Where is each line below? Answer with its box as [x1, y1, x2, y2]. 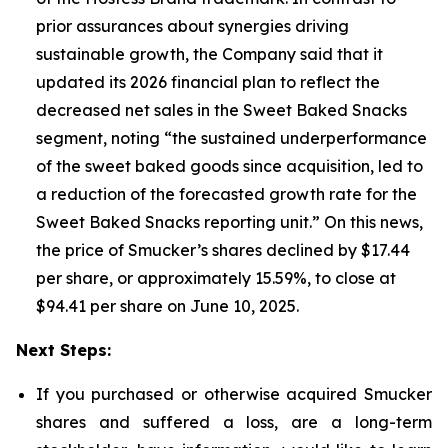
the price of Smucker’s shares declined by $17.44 [36, 240, 410, 261]
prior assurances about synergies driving [36, 16, 349, 37]
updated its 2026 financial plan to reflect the [36, 72, 380, 93]
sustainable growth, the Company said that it [36, 44, 383, 65]
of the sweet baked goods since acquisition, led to [36, 156, 423, 177]
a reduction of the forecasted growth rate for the [36, 184, 417, 205]
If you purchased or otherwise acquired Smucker [36, 384, 432, 405]
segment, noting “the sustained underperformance [36, 128, 427, 149]
